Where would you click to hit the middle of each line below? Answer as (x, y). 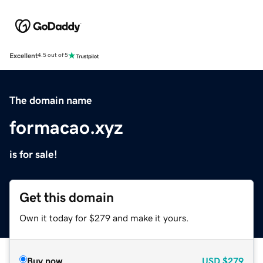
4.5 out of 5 (53, 55)
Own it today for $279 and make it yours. (104, 218)
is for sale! (33, 154)
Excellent (23, 55)
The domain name (51, 100)
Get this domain (67, 197)
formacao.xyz (66, 127)
